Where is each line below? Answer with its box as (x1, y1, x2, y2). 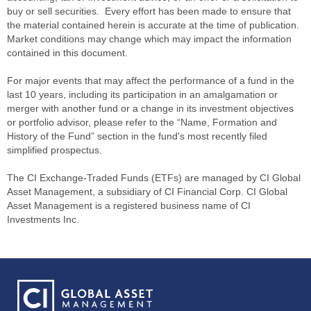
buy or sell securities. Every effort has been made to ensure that (7, 6, 291, 17)
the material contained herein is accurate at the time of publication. (7, 19, 299, 31)
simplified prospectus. (7, 144, 102, 156)
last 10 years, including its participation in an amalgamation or (7, 89, 278, 101)
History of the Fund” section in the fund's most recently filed (7, 131, 267, 142)
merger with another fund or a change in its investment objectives (7, 103, 294, 115)
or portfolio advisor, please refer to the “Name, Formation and (7, 117, 277, 128)
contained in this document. (7, 47, 133, 59)
